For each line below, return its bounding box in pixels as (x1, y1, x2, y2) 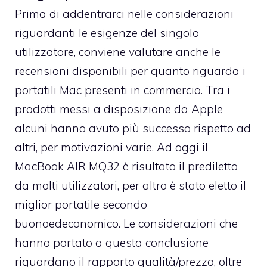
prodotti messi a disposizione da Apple (15, 101, 223, 116)
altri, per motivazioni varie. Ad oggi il (15, 139, 208, 154)
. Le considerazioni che (119, 216, 238, 231)
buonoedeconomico (15, 216, 119, 231)
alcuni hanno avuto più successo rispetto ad (15, 120, 251, 135)
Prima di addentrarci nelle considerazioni (15, 6, 234, 21)
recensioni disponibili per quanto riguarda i (15, 63, 246, 78)
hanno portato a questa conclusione (15, 235, 209, 250)
